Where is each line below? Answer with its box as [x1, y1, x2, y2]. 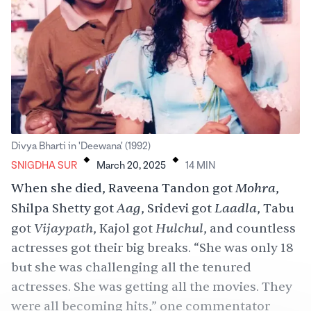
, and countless [203, 221, 296, 237]
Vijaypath [34, 220, 93, 237]
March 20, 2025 [96, 160, 166, 172]
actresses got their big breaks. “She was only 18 [11, 240, 294, 257]
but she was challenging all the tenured [11, 260, 251, 276]
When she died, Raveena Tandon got [11, 180, 235, 197]
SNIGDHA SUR [11, 160, 77, 172]
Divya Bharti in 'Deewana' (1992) [11, 141, 151, 153]
